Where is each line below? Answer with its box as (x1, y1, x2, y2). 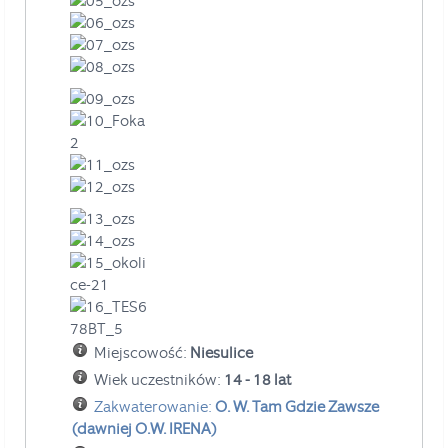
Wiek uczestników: (94, 369, 224, 390)
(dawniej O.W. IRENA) (72, 418, 217, 439)
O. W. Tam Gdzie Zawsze (215, 396, 379, 417)
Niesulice (190, 342, 253, 363)
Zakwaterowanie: (94, 396, 215, 417)
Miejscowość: (94, 342, 190, 363)
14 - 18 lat (224, 369, 291, 390)
